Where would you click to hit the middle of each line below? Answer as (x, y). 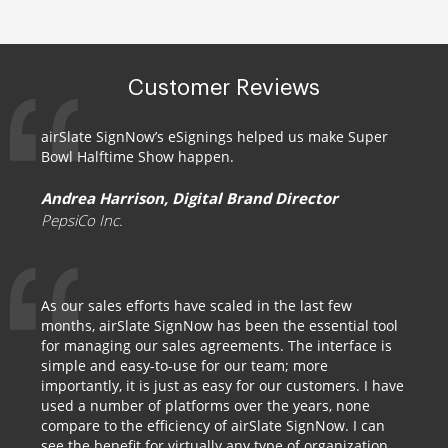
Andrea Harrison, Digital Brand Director (189, 198)
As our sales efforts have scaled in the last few (196, 305)
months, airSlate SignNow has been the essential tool (219, 325)
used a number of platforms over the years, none (205, 405)
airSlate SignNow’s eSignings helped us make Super (214, 136)
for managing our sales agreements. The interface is (216, 345)
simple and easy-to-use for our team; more (184, 365)
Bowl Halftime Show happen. (137, 156)
